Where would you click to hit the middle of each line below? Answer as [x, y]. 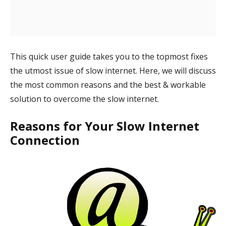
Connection [45, 140]
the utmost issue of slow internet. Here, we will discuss [113, 71]
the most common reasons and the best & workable [108, 85]
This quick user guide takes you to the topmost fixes [109, 56]
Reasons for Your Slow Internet [105, 126]
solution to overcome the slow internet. [84, 99]
